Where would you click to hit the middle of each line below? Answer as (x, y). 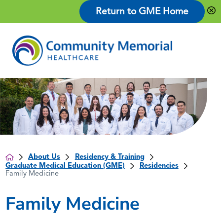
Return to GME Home (142, 12)
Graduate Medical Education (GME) (65, 166)
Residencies (159, 166)
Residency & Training (110, 157)
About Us (44, 157)
